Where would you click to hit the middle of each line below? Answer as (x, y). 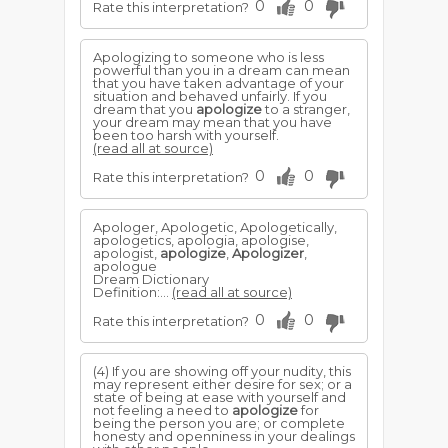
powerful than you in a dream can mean (221, 70)
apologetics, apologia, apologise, (201, 240)
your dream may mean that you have (212, 122)
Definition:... (132, 292)
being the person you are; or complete (219, 423)
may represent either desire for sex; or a (222, 384)
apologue (125, 266)
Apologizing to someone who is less (208, 57)
